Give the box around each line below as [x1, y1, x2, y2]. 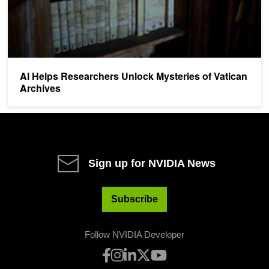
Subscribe [111, 193, 158, 204]
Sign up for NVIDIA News [88, 157, 216, 169]
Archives [20, 80, 61, 95]
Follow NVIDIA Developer [85, 229, 184, 240]
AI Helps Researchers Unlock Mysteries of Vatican [20, 68, 247, 83]
